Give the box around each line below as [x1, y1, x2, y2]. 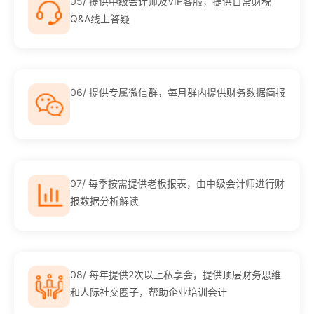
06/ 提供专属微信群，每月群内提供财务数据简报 [70, 86, 285, 98]
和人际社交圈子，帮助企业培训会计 [70, 285, 227, 298]
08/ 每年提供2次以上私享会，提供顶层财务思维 [70, 268, 281, 280]
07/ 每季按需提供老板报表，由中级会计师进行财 [70, 177, 285, 189]
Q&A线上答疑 [70, 12, 130, 25]
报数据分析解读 [70, 194, 139, 207]
